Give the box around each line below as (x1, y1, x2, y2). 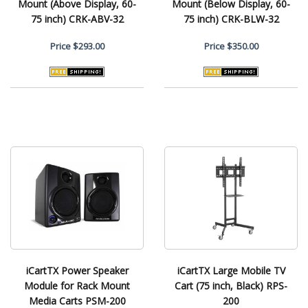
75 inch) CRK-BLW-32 (183, 12, 279, 25)
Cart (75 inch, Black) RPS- (175, 278, 287, 292)
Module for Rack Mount (24, 278, 130, 292)
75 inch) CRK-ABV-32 (30, 12, 124, 25)
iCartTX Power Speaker (25, 263, 129, 277)
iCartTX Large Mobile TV (177, 263, 285, 277)
